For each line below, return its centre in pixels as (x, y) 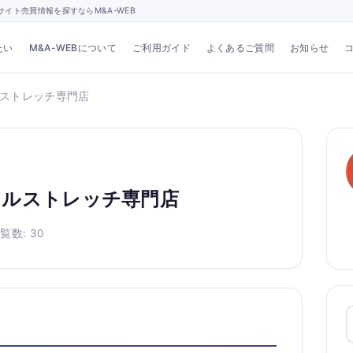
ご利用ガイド (161, 47)
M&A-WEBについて (72, 47)
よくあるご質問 (240, 47)
